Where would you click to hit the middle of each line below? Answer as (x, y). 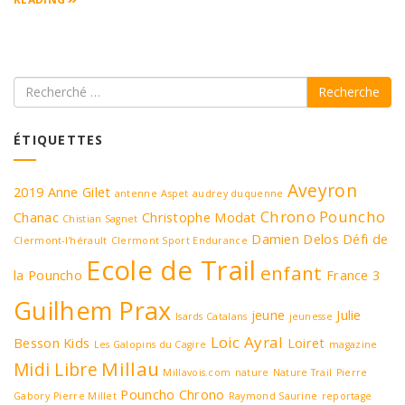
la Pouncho (48, 275)
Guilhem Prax (93, 310)
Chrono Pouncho (323, 216)
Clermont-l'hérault (61, 240)
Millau (131, 368)
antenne (136, 193)
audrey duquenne (238, 193)
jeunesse (311, 316)
